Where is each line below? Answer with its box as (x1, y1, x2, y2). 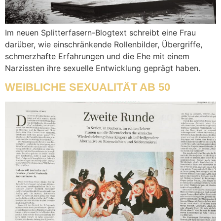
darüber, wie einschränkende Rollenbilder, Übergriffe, (5, 39, 202, 49)
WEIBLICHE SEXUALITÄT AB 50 (5, 81, 170, 94)
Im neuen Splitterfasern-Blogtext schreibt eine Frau (5, 27, 196, 37)
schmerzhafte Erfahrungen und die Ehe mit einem (5, 51, 189, 61)
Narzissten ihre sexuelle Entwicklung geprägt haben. (5, 63, 200, 73)
